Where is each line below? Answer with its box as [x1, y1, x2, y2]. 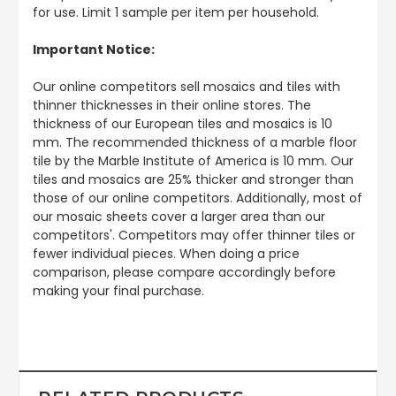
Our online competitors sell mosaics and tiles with [33, 77, 340, 95]
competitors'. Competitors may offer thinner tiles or [33, 225, 355, 244]
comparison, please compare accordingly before [33, 263, 336, 281]
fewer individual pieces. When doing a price [33, 244, 300, 263]
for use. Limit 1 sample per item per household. [33, 3, 319, 21]
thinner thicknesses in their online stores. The [33, 95, 311, 114]
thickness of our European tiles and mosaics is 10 [33, 114, 332, 133]
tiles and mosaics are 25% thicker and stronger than [33, 170, 354, 188]
